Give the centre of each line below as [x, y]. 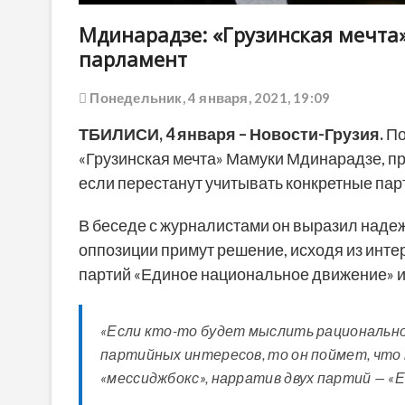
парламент [133, 58]
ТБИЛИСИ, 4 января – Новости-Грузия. [232, 133]
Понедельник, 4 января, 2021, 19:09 [209, 97]
